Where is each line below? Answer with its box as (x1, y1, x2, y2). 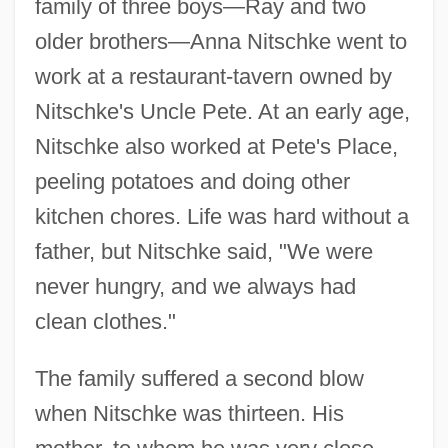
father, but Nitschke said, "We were (34, 238, 373, 264)
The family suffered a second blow (34, 365, 364, 391)
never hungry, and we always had (34, 273, 356, 299)
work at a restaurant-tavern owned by (34, 63, 392, 89)
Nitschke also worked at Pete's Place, (34, 133, 398, 159)
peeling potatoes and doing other (34, 168, 350, 194)
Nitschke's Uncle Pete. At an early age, (34, 98, 410, 124)
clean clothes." (34, 308, 176, 334)
